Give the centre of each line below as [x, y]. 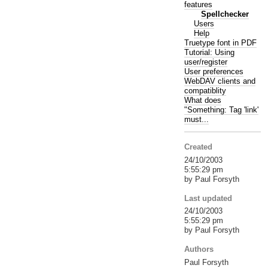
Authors [199, 249]
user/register [205, 62]
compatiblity [205, 90]
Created [198, 147]
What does [202, 100]
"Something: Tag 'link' [221, 109]
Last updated [208, 198]
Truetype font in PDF [220, 42]
